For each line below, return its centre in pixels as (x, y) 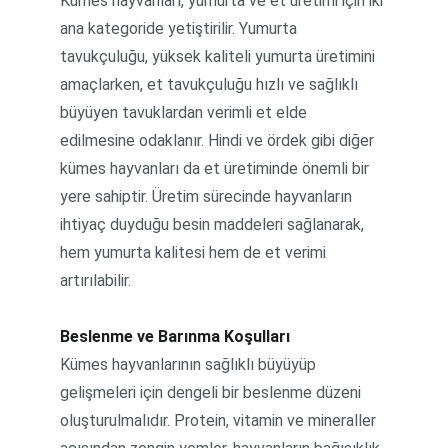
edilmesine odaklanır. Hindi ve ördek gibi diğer (219, 140)
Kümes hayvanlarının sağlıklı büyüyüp (190, 364)
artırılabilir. (95, 280)
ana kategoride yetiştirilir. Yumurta (180, 28)
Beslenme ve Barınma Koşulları (175, 336)
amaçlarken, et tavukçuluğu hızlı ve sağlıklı (211, 84)
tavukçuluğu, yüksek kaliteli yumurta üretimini (219, 56)
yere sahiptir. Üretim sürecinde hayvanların (208, 196)
